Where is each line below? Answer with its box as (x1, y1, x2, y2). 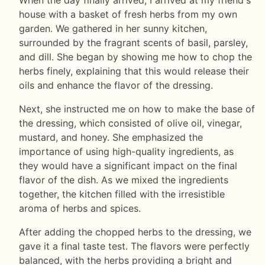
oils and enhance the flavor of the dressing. (19, 79, 213, 91)
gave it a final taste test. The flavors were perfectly (19, 240, 250, 252)
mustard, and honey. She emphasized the (19, 131, 203, 143)
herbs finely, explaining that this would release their (19, 64, 249, 77)
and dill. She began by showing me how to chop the (19, 50, 252, 63)
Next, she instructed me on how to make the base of (19, 102, 255, 115)
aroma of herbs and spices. (19, 202, 141, 214)
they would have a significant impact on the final (19, 159, 237, 172)
